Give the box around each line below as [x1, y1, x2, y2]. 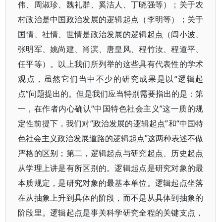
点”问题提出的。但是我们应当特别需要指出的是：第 [18, 88, 204, 99]
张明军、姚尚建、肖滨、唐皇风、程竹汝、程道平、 [18, 44, 204, 55]
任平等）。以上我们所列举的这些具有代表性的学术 [18, 58, 204, 69]
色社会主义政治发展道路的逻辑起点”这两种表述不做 [18, 133, 204, 144]
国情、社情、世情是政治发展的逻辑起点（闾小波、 [18, 29, 204, 40]
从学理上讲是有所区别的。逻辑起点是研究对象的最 [18, 163, 204, 173]
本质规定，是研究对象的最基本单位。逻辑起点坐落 [18, 177, 204, 188]
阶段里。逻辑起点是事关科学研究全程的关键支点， [18, 207, 204, 218]
